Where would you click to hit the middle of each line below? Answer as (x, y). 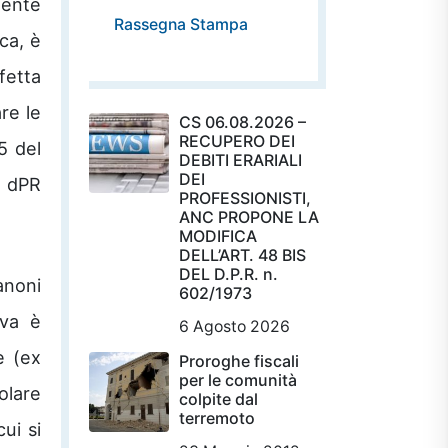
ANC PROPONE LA (249, 216)
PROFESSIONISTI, (245, 197)
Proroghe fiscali (239, 360)
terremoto (217, 417)
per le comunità (238, 379)
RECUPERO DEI (237, 140)
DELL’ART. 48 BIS (242, 254)
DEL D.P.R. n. (228, 273)
